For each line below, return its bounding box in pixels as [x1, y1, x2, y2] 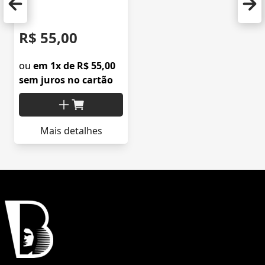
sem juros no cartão [19, 73, 113, 87]
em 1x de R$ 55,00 [33, 59, 115, 73]
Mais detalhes [40, 124, 102, 138]
